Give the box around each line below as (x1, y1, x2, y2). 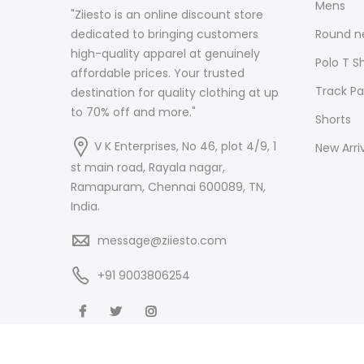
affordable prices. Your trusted (71, 65, 245, 82)
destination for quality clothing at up (71, 84, 279, 102)
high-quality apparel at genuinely (71, 45, 260, 63)
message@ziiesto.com (97, 232, 227, 249)
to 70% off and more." (71, 104, 196, 121)
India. (71, 197, 100, 214)
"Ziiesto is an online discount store (71, 6, 263, 24)
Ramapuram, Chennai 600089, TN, (71, 178, 266, 195)
